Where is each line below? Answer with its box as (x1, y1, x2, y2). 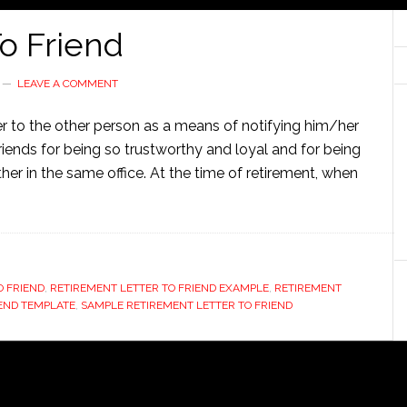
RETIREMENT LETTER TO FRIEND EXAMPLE (50, 282, 269, 294)
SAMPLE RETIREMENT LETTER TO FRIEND (81, 299, 293, 312)
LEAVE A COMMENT (17, 77, 118, 90)
